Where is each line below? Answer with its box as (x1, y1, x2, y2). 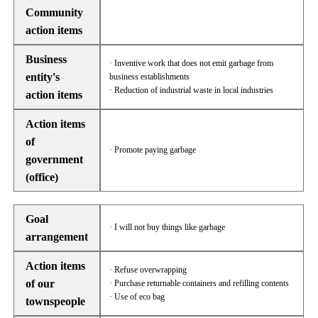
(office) (26, 171, 58, 183)
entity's (26, 71, 60, 83)
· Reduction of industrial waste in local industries (109, 85, 274, 95)
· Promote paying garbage (109, 145, 197, 155)
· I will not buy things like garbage (109, 222, 226, 232)
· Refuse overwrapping (109, 265, 187, 275)
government (26, 153, 83, 165)
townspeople (26, 295, 85, 307)
